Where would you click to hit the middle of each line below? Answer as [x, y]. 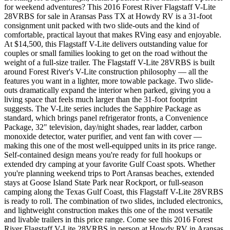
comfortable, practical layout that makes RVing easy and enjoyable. [113, 34]
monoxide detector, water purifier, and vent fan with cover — [103, 136]
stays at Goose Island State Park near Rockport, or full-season [104, 182]
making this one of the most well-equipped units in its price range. [110, 145]
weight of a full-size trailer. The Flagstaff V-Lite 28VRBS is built [109, 62]
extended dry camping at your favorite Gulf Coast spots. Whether [110, 164]
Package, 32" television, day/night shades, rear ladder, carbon [103, 127]
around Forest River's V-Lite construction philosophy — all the [106, 71]
